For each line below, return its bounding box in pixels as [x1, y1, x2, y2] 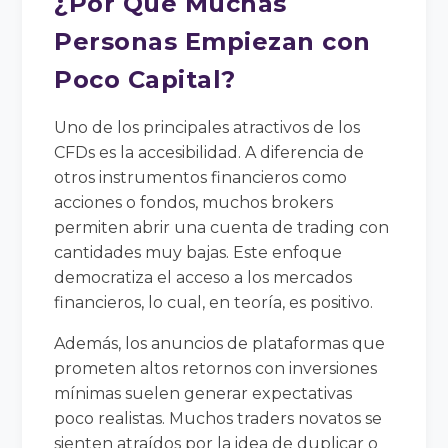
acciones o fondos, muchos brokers [54, 192, 334, 212]
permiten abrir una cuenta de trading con [54, 217, 390, 237]
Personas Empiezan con [54, 26, 371, 56]
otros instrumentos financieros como [54, 167, 348, 187]
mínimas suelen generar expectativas [54, 383, 353, 403]
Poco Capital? [54, 64, 236, 94]
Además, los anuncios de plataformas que [54, 333, 386, 353]
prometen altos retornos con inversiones [54, 358, 378, 378]
